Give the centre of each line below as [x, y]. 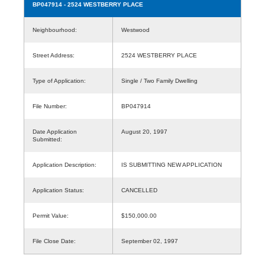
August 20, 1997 [144, 131]
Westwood [139, 30]
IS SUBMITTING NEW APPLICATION [172, 164]
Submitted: [47, 139]
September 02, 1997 [150, 241]
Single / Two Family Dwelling [159, 80]
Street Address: [54, 55]
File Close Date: [54, 241]
